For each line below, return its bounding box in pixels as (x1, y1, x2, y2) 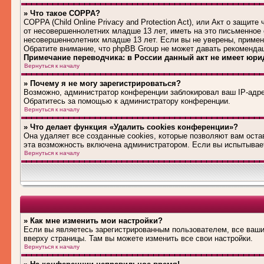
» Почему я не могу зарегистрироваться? (24, 79, 181, 88)
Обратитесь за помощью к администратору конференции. (24, 97, 230, 105)
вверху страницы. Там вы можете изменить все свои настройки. (24, 234, 253, 243)
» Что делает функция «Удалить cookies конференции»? (24, 123, 238, 131)
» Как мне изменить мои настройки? (24, 216, 163, 225)
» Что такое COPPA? (24, 9, 100, 18)
